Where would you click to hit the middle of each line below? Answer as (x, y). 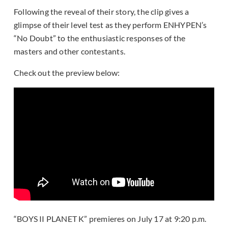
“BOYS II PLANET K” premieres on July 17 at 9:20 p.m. (110, 219)
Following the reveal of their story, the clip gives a (102, 12)
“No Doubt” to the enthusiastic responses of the (100, 38)
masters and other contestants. (69, 51)
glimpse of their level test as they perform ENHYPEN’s (110, 25)
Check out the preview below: (67, 73)
